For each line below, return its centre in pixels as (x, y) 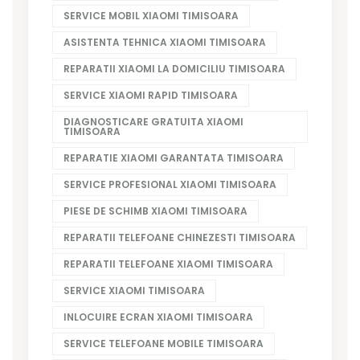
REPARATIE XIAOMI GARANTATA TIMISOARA (174, 157)
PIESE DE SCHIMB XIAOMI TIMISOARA (155, 211)
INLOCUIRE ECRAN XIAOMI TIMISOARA (158, 317)
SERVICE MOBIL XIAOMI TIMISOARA (151, 15)
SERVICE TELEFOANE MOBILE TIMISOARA (164, 343)
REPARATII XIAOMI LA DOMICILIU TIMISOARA (174, 68)
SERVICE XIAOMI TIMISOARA (134, 290)
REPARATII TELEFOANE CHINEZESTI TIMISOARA (180, 237)
